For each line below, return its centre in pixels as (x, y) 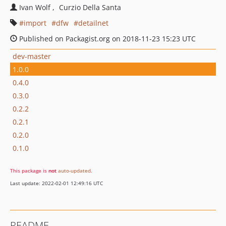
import (35, 23)
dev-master (32, 56)
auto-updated (74, 171)
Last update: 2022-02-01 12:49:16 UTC (56, 183)
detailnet (93, 23)
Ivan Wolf (36, 7)
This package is (29, 171)
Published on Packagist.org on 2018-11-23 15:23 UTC (106, 39)
